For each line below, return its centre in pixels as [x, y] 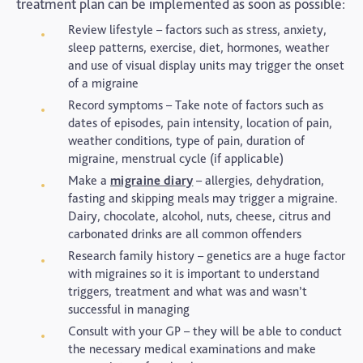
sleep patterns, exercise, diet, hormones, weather [199, 47]
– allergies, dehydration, [259, 180]
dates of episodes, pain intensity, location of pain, [200, 123]
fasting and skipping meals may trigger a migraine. [203, 198]
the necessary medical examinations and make [192, 349]
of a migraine [103, 83]
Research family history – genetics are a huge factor [207, 256]
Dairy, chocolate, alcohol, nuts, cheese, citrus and [199, 216]
